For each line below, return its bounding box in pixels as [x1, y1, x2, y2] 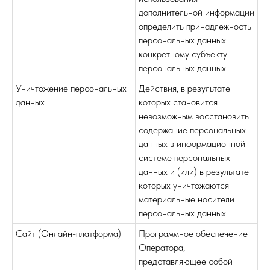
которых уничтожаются [139, 180, 229, 191]
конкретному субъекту [139, 48, 227, 60]
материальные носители [139, 193, 234, 205]
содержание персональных [139, 124, 246, 136]
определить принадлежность [139, 20, 251, 32]
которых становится [139, 96, 218, 108]
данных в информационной [139, 138, 245, 149]
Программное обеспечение [139, 228, 248, 239]
